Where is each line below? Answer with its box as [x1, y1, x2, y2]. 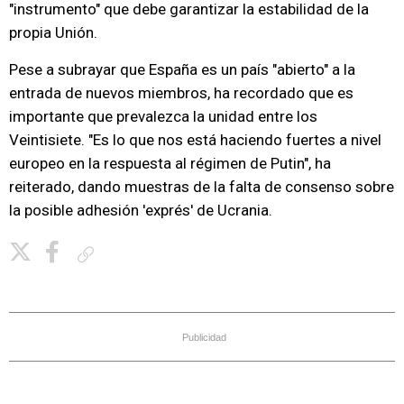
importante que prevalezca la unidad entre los [9, 107, 317, 125]
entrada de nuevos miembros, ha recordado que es [9, 84, 353, 102]
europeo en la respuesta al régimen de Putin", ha [9, 154, 331, 172]
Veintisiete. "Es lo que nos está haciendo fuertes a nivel [9, 131, 381, 149]
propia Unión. [9, 23, 97, 41]
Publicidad [182, 332, 226, 343]
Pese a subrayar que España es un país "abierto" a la [9, 60, 355, 78]
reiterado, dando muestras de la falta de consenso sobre [9, 178, 394, 196]
